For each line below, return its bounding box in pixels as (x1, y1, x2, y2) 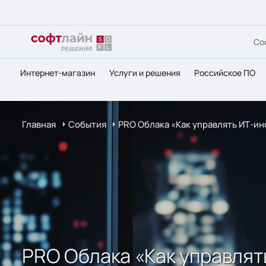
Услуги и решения (109, 66, 180, 78)
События (68, 118, 106, 131)
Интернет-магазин (20, 66, 96, 78)
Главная (22, 118, 56, 131)
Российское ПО (194, 66, 256, 78)
